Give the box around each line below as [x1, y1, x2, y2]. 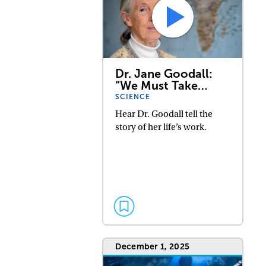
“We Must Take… [115, 78, 208, 92]
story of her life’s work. [115, 121, 207, 132]
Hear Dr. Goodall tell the [115, 108, 213, 119]
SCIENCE [115, 92, 151, 101]
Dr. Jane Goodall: [115, 66, 213, 80]
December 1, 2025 [115, 242, 190, 251]
